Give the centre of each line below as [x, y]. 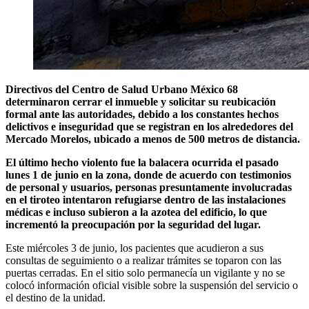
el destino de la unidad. [56, 297]
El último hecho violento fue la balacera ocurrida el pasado [142, 162]
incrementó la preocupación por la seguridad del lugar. [133, 224]
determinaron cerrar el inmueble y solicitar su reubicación [141, 101]
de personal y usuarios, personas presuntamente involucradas [149, 187]
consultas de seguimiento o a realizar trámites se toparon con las [143, 260]
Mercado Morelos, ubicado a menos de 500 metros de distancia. [153, 139]
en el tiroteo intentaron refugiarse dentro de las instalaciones [146, 199]
